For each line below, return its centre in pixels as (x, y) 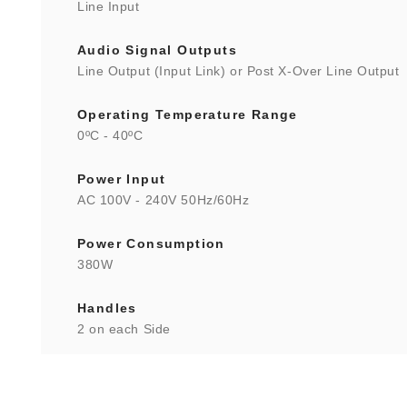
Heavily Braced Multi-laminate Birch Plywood (216, 393)
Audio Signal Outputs (157, 50)
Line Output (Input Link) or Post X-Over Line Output (238, 71)
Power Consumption (151, 243)
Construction (126, 372)
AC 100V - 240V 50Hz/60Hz (164, 200)
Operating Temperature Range (188, 114)
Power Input (122, 179)
